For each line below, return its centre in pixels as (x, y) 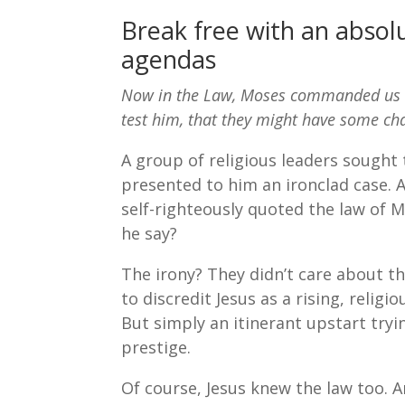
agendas (169, 59)
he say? (150, 233)
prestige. (156, 347)
